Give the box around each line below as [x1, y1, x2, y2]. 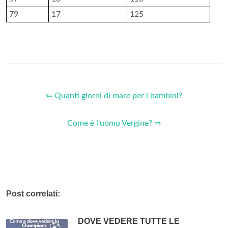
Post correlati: [6, 189, 60, 198]
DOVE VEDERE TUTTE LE [78, 217, 180, 226]
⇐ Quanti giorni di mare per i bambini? [46, 92, 182, 100]
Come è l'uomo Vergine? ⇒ [67, 119, 161, 128]
